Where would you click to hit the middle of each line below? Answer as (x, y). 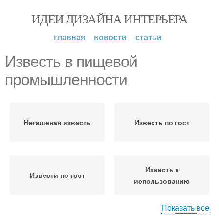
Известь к (162, 169)
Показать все (185, 208)
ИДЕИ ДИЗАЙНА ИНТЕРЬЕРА (109, 19)
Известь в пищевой (71, 62)
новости (110, 37)
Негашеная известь (57, 122)
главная (69, 37)
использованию (162, 181)
